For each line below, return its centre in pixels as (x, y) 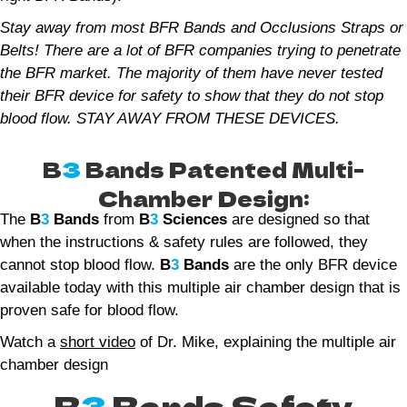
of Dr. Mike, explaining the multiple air (266, 342)
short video (98, 342)
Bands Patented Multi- (223, 169)
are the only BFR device (313, 264)
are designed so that (298, 219)
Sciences (195, 219)
